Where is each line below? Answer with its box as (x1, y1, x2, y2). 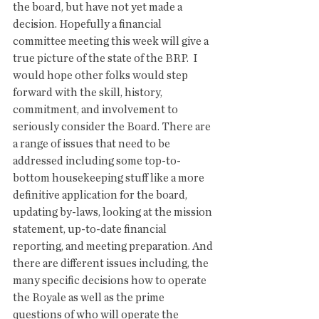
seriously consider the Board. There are (13, 121, 213, 132)
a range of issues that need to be (13, 138, 172, 150)
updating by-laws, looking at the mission (13, 206, 214, 218)
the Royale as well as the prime (13, 292, 167, 303)
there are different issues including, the (13, 258, 211, 269)
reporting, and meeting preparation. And (13, 241, 215, 252)
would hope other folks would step (13, 70, 190, 81)
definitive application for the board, (13, 189, 189, 201)
